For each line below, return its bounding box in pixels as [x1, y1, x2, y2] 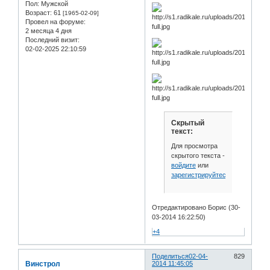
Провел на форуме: [25, 17, 86, 25]
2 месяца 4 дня [25, 27, 72, 34]
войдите [171, 161, 196, 169]
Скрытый [171, 119, 204, 128]
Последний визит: [25, 36, 80, 43]
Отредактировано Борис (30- [152, 204, 241, 212]
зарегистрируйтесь [171, 171, 230, 178]
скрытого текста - [171, 151, 225, 159]
